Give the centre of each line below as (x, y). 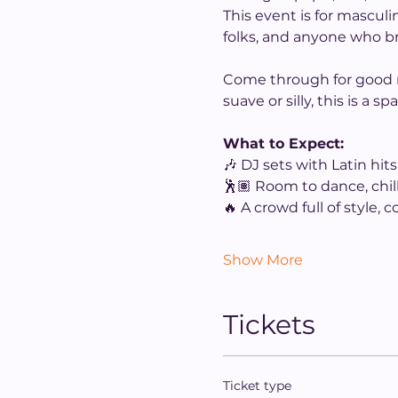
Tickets (269, 325)
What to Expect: (283, 143)
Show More (263, 260)
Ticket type (257, 386)
